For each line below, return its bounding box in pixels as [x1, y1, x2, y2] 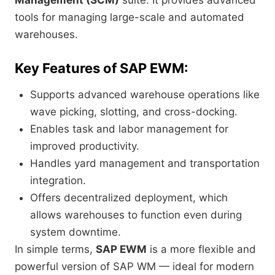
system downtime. [30, 226, 121, 239]
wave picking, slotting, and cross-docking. [30, 106, 238, 118]
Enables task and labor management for [30, 123, 228, 136]
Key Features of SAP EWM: [15, 60, 188, 77]
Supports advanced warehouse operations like [30, 88, 260, 101]
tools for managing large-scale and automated [15, 11, 244, 24]
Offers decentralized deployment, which [30, 192, 228, 204]
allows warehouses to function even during [30, 209, 242, 222]
